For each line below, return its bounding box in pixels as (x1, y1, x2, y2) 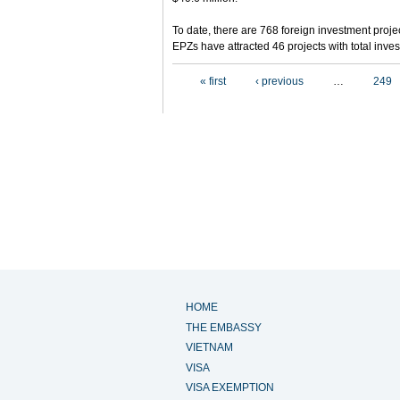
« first (200, 75, 226, 87)
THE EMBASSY (186, 321, 262, 334)
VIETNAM (186, 341, 233, 354)
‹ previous (255, 75, 304, 87)
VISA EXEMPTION (186, 380, 274, 394)
